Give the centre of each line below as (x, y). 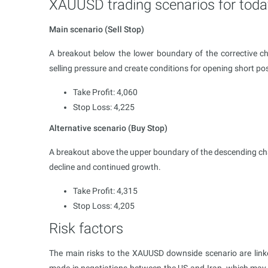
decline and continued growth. (105, 167)
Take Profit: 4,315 (105, 191)
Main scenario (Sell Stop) (97, 29)
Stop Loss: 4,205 (104, 205)
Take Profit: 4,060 (105, 92)
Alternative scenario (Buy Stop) (108, 128)
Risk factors (86, 228)
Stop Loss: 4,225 (104, 107)
